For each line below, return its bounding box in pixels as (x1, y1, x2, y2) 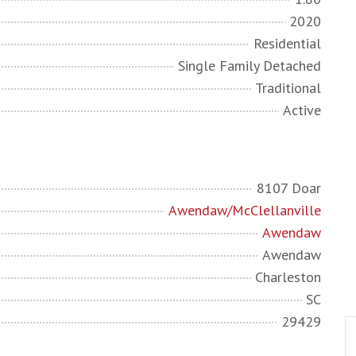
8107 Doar (257, 179, 321, 197)
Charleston (255, 268, 321, 286)
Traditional (255, 79, 321, 97)
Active (283, 101, 321, 119)
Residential (253, 34, 321, 52)
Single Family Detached (178, 56, 321, 75)
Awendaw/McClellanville (168, 201, 321, 219)
